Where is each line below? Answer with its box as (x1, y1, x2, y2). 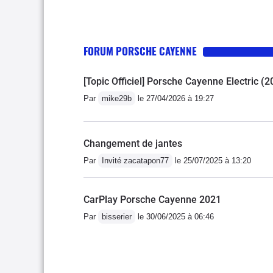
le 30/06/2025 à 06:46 (135, 212, 214, 222)
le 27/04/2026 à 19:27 (135, 94, 214, 104)
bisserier (102, 212, 132, 222)
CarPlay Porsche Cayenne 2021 (83, 194, 221, 206)
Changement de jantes (83, 138, 182, 150)
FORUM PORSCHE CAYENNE (83, 43, 197, 59)
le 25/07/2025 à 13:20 (172, 156, 251, 166)
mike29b (102, 94, 132, 104)
